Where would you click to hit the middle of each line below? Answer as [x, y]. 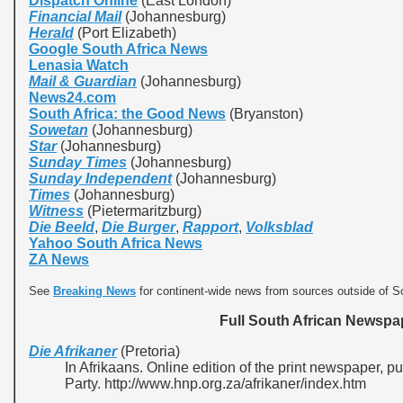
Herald [51, 33]
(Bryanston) [264, 114]
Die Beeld [62, 227]
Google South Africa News [118, 49]
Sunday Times [78, 162]
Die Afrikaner [73, 351]
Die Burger [139, 227]
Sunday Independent [100, 179]
